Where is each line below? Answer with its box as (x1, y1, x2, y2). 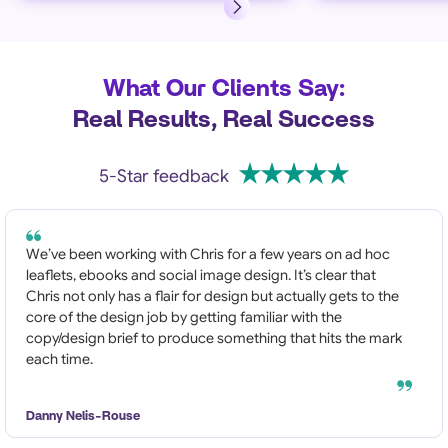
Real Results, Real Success (73, 108, 375, 133)
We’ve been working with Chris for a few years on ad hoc (26, 245, 390, 264)
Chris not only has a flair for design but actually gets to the (26, 287, 399, 306)
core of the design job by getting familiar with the (26, 308, 342, 327)
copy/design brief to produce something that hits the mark (26, 329, 402, 348)
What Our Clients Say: (103, 77, 345, 102)
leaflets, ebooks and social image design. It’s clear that (26, 266, 376, 285)
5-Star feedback (99, 164, 229, 187)
